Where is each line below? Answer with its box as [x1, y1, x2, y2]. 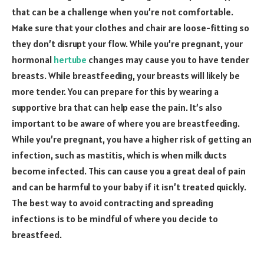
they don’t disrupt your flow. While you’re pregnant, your [12, 38, 243, 50]
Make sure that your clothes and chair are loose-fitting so [12, 22, 249, 34]
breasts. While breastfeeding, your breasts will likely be [12, 70, 240, 82]
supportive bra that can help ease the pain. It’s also [12, 101, 222, 114]
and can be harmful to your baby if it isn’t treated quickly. [12, 181, 246, 193]
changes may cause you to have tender [87, 54, 249, 66]
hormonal [12, 54, 54, 66]
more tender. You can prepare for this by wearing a [12, 85, 219, 98]
